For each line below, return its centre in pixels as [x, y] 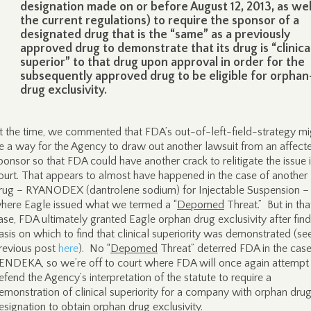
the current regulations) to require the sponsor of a [160, 21]
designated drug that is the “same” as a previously [155, 35]
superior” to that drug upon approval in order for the [162, 62]
